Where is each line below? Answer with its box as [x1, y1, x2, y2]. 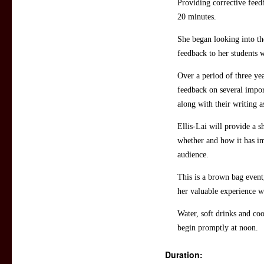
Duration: [165, 249, 203, 261]
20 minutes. [177, 12, 216, 22]
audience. [177, 150, 209, 160]
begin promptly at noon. [177, 223, 258, 233]
